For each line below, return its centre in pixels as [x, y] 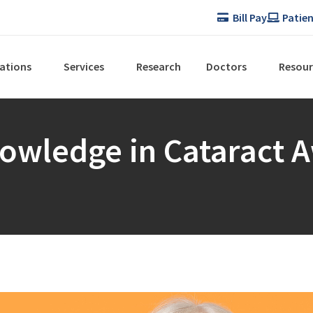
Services [84, 66]
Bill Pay [249, 17]
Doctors [226, 66]
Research [159, 66]
